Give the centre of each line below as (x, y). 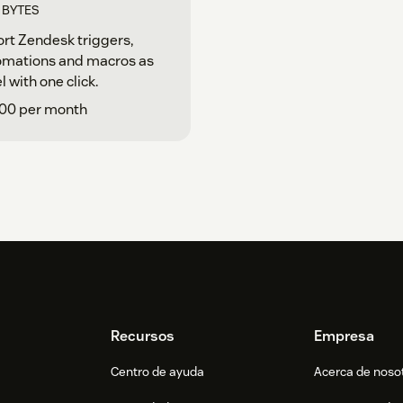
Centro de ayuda (158, 371)
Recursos (143, 336)
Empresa (344, 336)
